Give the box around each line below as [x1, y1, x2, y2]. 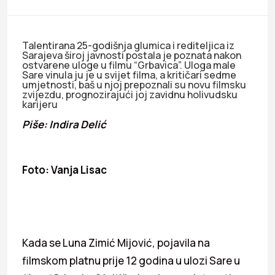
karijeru [22, 97, 58, 111]
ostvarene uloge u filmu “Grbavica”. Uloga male [22, 58, 236, 72]
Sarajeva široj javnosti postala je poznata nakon [22, 48, 241, 62]
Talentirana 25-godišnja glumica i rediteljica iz [22, 38, 234, 52]
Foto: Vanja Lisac [22, 162, 107, 177]
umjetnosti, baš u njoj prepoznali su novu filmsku [22, 77, 246, 91]
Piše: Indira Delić [22, 117, 106, 131]
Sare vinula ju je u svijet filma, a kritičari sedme [22, 68, 236, 82]
